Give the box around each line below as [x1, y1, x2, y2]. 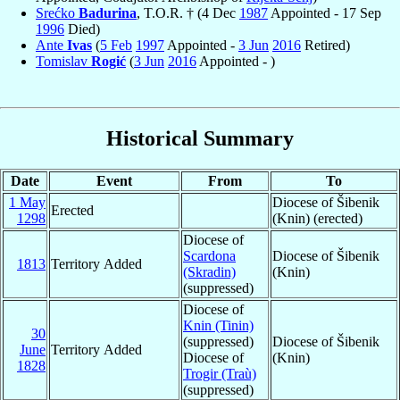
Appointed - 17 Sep [268, 4, 381, 21]
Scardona [183, 247, 236, 263]
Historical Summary [106, 126, 294, 150]
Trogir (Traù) [183, 365, 256, 381]
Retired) [301, 37, 350, 53]
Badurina [79, 4, 137, 21]
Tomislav [36, 53, 91, 69]
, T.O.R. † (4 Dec [137, 4, 239, 21]
